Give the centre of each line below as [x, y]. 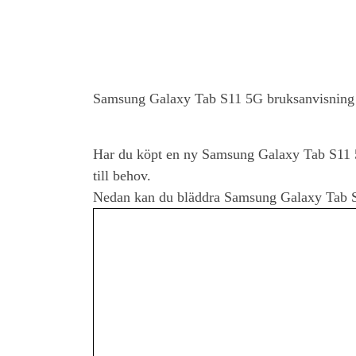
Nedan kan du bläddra [159, 197]
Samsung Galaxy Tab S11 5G [178, 99]
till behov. [122, 176]
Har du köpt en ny [147, 155]
